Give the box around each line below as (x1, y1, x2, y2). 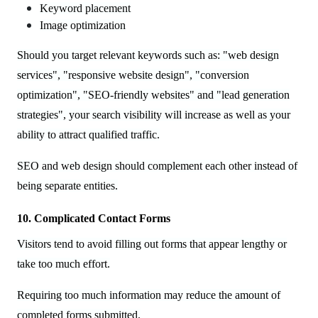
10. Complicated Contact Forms (17, 212, 170, 224)
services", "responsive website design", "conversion (17, 68, 249, 81)
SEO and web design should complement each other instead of (17, 159, 297, 172)
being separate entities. (17, 179, 118, 192)
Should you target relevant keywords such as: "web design (17, 48, 279, 61)
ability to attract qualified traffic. (17, 128, 160, 141)
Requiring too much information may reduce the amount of (17, 288, 280, 301)
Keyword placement (40, 1, 131, 14)
